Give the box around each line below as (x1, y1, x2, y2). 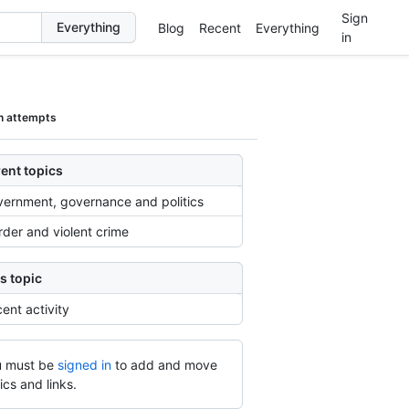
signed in (57, 357, 111, 372)
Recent (198, 19, 241, 36)
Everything (255, 19, 320, 36)
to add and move (114, 357, 217, 372)
